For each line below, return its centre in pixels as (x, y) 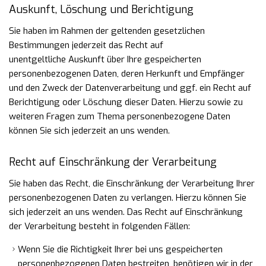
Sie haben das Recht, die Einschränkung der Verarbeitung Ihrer (132, 183)
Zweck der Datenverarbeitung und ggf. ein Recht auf (147, 88)
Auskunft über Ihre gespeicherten (135, 59)
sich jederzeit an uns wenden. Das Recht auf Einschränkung (126, 212)
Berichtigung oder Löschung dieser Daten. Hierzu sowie (121, 102)
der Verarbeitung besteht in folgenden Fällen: (99, 226)
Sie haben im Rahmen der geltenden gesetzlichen (107, 31)
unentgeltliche (39, 59)
